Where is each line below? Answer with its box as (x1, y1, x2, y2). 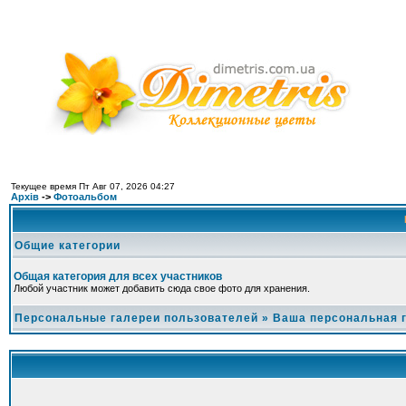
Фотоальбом (53, 191, 117, 202)
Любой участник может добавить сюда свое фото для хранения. (14, 283, 310, 294)
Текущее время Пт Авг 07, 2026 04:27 (11, 181, 175, 191)
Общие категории (14, 239, 121, 252)
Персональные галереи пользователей (14, 312, 258, 324)
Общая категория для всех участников (14, 270, 222, 283)
